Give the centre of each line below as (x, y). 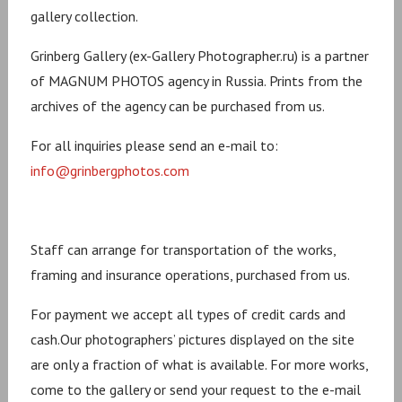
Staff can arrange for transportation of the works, (184, 249)
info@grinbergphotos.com (110, 170)
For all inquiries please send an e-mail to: (155, 145)
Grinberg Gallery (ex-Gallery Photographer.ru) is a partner (200, 56)
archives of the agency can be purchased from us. (178, 106)
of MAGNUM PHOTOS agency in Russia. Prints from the (197, 81)
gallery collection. (85, 16)
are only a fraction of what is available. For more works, (200, 364)
